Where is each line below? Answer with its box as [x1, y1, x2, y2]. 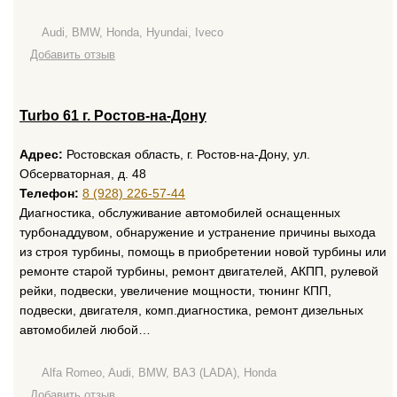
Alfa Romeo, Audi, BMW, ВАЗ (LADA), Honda [42, 366, 276, 379]
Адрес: [19, 147, 63, 161]
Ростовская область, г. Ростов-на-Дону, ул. [63, 147, 310, 161]
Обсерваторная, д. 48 [19, 167, 146, 181]
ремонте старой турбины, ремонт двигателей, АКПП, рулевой [19, 264, 378, 278]
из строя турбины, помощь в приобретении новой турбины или [19, 245, 386, 259]
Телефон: [19, 186, 79, 200]
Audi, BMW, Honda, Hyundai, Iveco [42, 26, 223, 39]
